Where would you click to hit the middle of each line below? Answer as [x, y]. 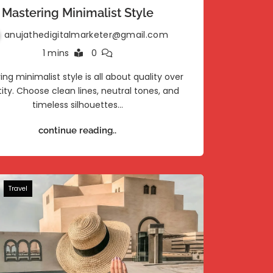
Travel [18, 189]
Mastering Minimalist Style [77, 13]
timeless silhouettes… [77, 105]
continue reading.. [78, 130]
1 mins [56, 53]
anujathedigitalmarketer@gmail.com [86, 35]
